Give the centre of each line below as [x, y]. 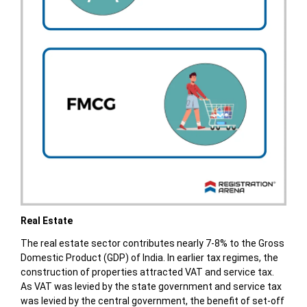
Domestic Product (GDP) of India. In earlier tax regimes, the [149, 257]
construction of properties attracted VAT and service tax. [147, 272]
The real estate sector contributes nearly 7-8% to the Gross [152, 243]
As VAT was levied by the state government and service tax [151, 286]
